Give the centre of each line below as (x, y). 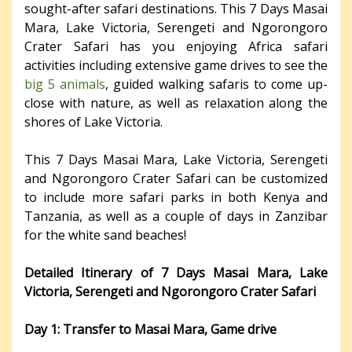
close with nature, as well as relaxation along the (176, 103)
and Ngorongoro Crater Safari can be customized (176, 178)
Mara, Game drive (225, 329)
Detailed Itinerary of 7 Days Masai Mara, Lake (176, 272)
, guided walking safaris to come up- (216, 84)
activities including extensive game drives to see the (176, 65)
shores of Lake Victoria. (93, 121)
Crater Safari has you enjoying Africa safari (176, 46)
